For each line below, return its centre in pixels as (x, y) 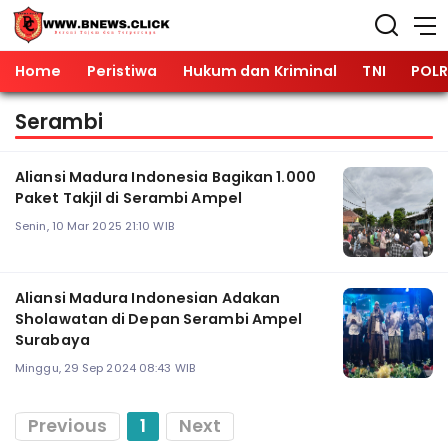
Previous (67, 426)
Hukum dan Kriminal (260, 71)
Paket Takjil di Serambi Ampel (128, 198)
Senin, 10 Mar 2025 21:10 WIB (94, 225)
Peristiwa (122, 71)
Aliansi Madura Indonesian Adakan (148, 298)
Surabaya (52, 340)
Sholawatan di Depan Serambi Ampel (159, 319)
